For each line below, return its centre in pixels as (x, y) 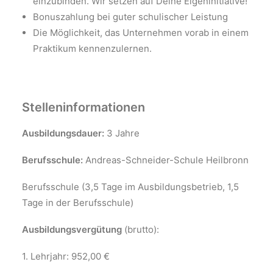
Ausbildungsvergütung (73, 229)
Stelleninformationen (83, 107)
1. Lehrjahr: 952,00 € (66, 256)
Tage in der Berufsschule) (78, 203)
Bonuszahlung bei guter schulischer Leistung (130, 17)
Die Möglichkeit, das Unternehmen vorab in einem (141, 33)
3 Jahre (122, 133)
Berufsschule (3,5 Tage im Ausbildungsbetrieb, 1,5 (130, 187)
